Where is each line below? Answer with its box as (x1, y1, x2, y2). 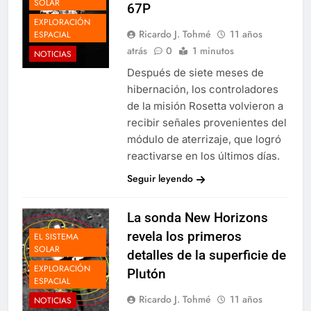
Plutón (126, 266, 166, 283)
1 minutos (192, 44, 234, 58)
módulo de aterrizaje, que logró (126, 133, 281, 146)
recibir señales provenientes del (126, 116, 287, 130)
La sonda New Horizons (126, 210, 268, 226)
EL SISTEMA (34, 230, 78, 243)
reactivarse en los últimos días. (126, 149, 280, 163)
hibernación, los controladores (126, 83, 278, 96)
